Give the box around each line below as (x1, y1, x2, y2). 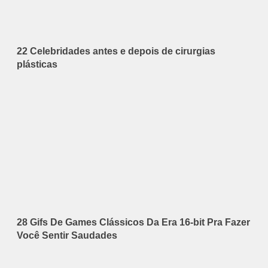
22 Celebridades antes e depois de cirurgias (17, 46, 215, 57)
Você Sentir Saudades (17, 230, 117, 241)
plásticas (17, 59, 57, 70)
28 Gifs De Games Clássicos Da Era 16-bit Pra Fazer (17, 217, 250, 228)
